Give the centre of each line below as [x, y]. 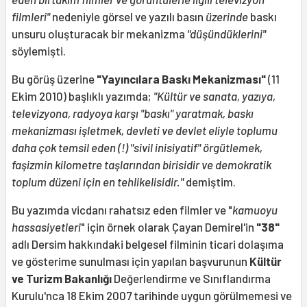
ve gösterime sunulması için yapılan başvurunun [131, 261]
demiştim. [210, 181]
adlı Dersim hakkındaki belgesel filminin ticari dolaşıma [148, 244]
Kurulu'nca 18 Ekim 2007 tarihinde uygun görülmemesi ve [152, 295]
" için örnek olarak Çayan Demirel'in [169, 226]
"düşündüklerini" [226, 33]
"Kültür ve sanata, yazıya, [214, 96]
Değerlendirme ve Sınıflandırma [191, 278]
